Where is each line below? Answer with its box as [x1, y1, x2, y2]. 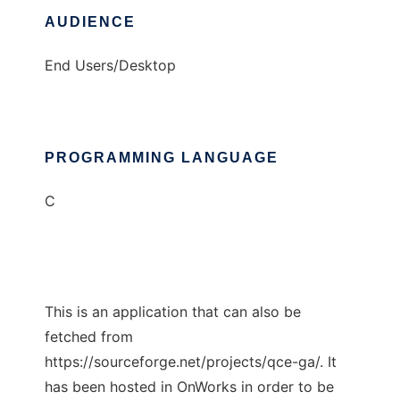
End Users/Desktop [45, 56, 176, 75]
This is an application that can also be [45, 303, 301, 321]
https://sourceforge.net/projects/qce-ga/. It [45, 353, 337, 371]
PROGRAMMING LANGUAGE [45, 150, 279, 166]
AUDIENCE [45, 14, 136, 30]
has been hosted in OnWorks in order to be [45, 378, 334, 396]
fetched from [45, 328, 133, 346]
